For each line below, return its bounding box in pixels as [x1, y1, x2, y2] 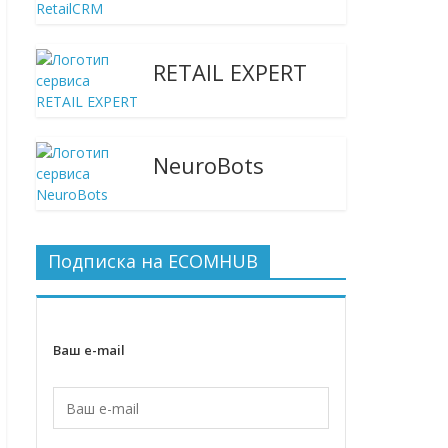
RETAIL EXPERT [153, 57, 308, 87]
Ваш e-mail [53, 341, 125, 359]
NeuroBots [153, 150, 265, 180]
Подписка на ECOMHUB [48, 249, 258, 273]
